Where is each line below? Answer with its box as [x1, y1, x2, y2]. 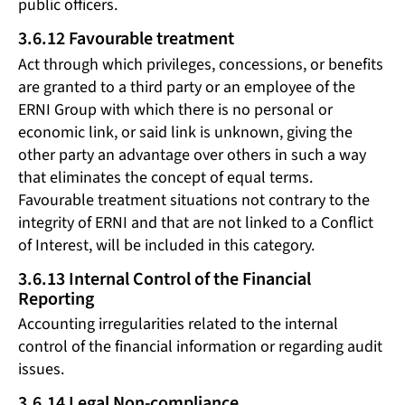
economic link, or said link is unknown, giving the [18, 120, 353, 144]
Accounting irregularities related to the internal [18, 313, 338, 336]
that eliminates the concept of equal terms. [18, 165, 313, 189]
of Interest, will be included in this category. [18, 233, 315, 257]
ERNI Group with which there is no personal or [18, 98, 333, 121]
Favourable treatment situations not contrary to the [18, 188, 370, 212]
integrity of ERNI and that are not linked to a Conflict [18, 211, 373, 234]
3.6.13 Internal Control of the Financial [18, 266, 311, 292]
